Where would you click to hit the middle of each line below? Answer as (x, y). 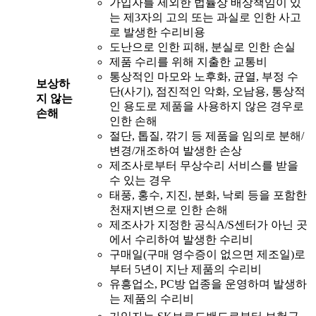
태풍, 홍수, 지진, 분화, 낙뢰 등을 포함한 (208, 195)
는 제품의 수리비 (152, 299)
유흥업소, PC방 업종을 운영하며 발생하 (208, 284)
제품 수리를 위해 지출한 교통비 (188, 62)
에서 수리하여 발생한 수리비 (181, 240)
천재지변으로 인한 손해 (169, 210)
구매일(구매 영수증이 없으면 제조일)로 (207, 255)
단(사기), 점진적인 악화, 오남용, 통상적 (207, 92)
